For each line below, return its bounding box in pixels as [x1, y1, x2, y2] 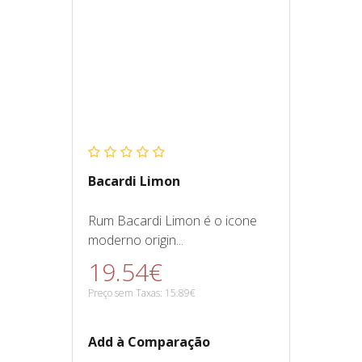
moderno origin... [88, 231, 183, 250]
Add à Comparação [88, 333, 210, 351]
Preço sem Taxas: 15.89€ [88, 286, 196, 301]
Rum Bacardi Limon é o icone [88, 212, 257, 230]
